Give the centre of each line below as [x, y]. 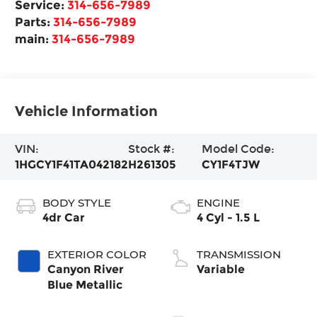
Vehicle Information [87, 111]
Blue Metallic [85, 284]
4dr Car [64, 217]
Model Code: [238, 149]
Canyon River [86, 269]
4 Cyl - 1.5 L [228, 217]
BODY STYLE [77, 202]
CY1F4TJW [230, 164]
